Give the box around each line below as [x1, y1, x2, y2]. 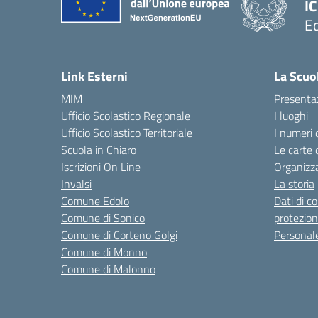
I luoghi [274, 107, 308, 124]
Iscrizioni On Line [61, 158, 141, 175]
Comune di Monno [61, 243, 147, 261]
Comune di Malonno [61, 261, 155, 278]
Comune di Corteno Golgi [61, 226, 177, 243]
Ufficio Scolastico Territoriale [61, 124, 192, 141]
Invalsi [61, 175, 92, 192]
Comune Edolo [61, 192, 129, 209]
